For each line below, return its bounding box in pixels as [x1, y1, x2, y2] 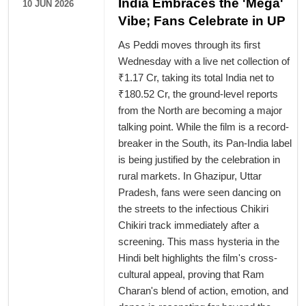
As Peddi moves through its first [118, 39, 260, 51]
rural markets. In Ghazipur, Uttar [118, 170, 262, 182]
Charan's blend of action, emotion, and [118, 285, 288, 297]
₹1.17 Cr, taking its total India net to [118, 72, 274, 84]
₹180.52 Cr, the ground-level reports [118, 88, 278, 100]
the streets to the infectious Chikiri [118, 203, 268, 215]
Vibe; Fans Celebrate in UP [118, 14, 286, 29]
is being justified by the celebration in [118, 154, 280, 166]
